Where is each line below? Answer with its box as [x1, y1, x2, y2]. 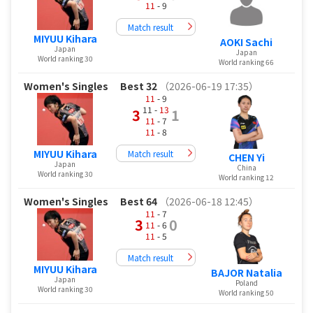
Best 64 [120, 194, 158, 208]
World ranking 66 [219, 56, 275, 67]
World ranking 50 [219, 286, 275, 298]
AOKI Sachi [220, 34, 273, 49]
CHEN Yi [228, 150, 265, 164]
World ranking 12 [219, 171, 275, 182]
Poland [235, 277, 258, 288]
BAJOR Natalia [210, 265, 282, 279]
